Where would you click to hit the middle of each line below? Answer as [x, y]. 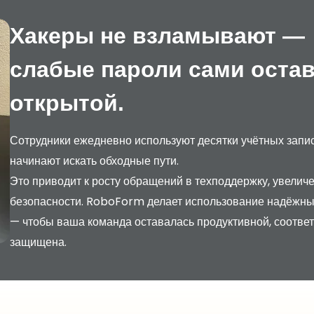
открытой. [67, 103]
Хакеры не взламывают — [157, 36]
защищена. [38, 242]
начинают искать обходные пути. [94, 161]
